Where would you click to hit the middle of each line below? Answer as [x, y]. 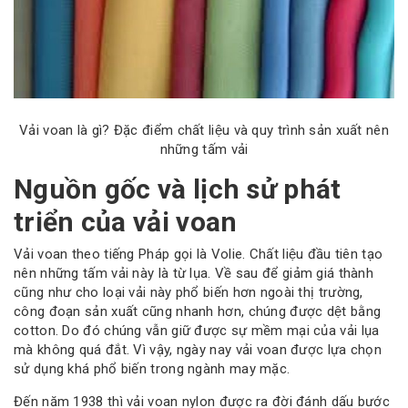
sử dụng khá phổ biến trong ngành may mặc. [152, 369]
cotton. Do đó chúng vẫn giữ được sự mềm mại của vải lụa [197, 331]
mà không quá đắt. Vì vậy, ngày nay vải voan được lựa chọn [198, 350]
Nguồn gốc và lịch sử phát [178, 189]
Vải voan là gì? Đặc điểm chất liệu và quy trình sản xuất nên [204, 130]
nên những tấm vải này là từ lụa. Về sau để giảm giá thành [194, 274]
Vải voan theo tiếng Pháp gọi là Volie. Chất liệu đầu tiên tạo [199, 255]
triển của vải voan [126, 221]
